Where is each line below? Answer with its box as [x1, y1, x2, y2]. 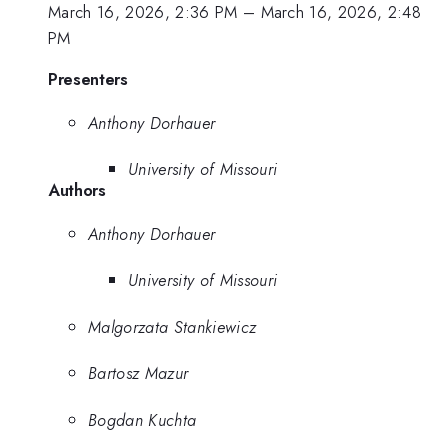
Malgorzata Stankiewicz [88, 314, 257, 339]
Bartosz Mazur [88, 361, 189, 386]
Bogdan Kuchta [88, 407, 197, 432]
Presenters [48, 67, 128, 92]
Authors [48, 178, 106, 203]
